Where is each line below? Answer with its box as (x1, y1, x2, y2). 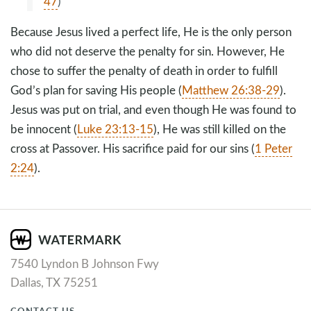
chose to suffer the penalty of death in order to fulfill (10, 62, 278, 79)
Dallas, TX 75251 (10, 274, 98, 291)
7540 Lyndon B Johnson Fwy (10, 255, 159, 272)
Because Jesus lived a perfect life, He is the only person (10, 24, 292, 40)
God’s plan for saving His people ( (10, 82, 182, 99)
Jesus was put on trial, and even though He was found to (10, 101, 296, 118)
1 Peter (255, 140, 292, 157)
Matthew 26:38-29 (182, 82, 280, 99)
